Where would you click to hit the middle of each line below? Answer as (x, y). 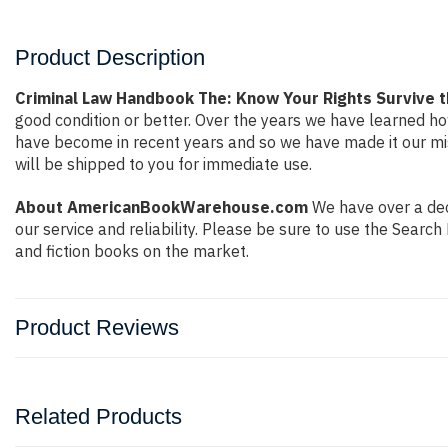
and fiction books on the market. (132, 251)
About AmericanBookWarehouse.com (161, 207)
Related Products (98, 416)
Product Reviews (97, 327)
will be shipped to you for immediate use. (163, 164)
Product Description (110, 57)
